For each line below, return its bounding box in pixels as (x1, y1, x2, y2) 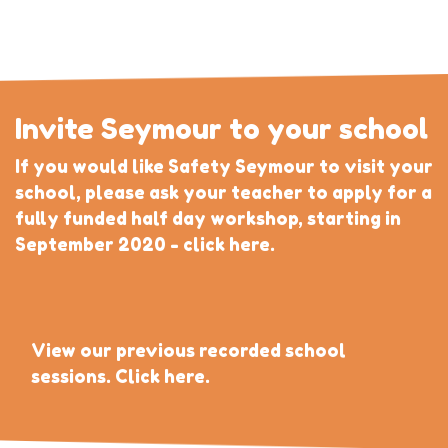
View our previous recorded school (31, 339, 346, 361)
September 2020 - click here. (15, 233, 275, 255)
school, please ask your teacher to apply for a (15, 181, 432, 203)
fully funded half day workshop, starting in (15, 207, 401, 229)
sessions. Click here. (31, 365, 210, 387)
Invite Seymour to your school (15, 111, 428, 146)
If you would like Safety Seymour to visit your (15, 155, 433, 177)
